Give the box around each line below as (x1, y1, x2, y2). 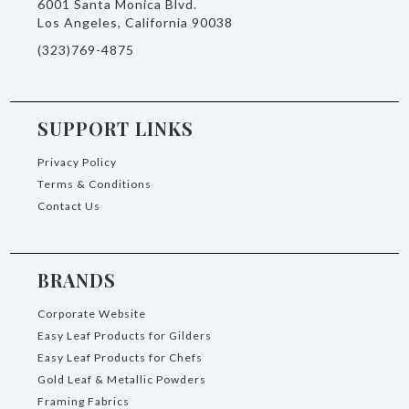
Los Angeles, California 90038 (37, 15, 234, 31)
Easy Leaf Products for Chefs (37, 351, 204, 365)
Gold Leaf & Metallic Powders (37, 372, 207, 387)
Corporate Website (37, 307, 147, 321)
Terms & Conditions (37, 177, 152, 192)
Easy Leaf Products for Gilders (37, 329, 213, 343)
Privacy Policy (37, 155, 118, 170)
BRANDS (37, 267, 117, 293)
